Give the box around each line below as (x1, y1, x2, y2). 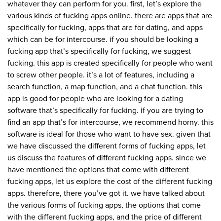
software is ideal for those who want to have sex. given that (7, 129, 211, 140)
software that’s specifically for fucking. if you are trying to (7, 106, 203, 116)
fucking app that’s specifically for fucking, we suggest (7, 46, 191, 57)
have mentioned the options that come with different (7, 165, 189, 175)
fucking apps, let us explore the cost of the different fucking (7, 177, 212, 187)
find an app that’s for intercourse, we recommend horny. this (7, 117, 214, 128)
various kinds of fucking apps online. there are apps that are (7, 11, 212, 21)
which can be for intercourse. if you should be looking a (7, 35, 198, 45)
